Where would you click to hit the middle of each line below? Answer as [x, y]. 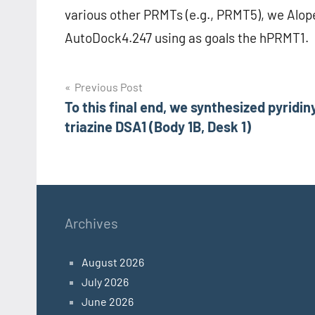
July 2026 [105, 282]
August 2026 [113, 262]
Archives [91, 223]
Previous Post [109, 87]
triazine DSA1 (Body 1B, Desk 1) [158, 127]
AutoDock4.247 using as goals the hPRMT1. [187, 38]
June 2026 [108, 302]
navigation [110, 118]
